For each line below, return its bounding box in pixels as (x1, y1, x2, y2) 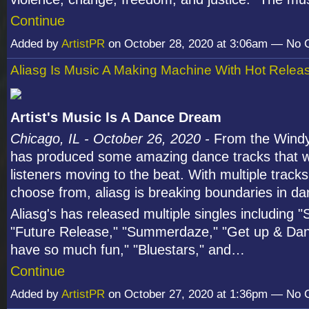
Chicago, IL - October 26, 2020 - (10, 130, 214, 146)
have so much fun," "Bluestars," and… (10, 241, 245, 257)
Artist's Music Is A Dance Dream (10, 109, 221, 125)
